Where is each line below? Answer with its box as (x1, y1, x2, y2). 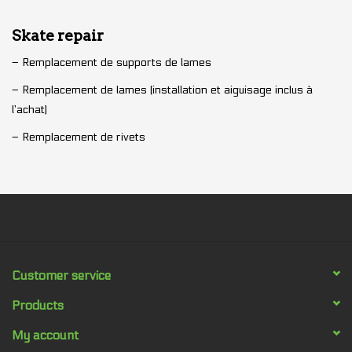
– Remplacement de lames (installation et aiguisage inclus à (12, 82, 313, 97)
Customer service (12, 267, 111, 283)
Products (12, 297, 64, 313)
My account (12, 327, 79, 343)
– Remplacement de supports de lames (12, 55, 211, 69)
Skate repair (12, 26, 104, 45)
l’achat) (12, 102, 47, 116)
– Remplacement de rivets (12, 130, 145, 144)
